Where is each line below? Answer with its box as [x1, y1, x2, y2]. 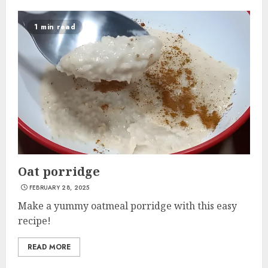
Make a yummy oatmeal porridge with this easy [18, 199, 237, 212]
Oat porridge [18, 163, 100, 179]
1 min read [34, 22, 75, 32]
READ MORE [28, 242, 71, 252]
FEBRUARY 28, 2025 [29, 183, 90, 192]
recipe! [18, 214, 51, 227]
